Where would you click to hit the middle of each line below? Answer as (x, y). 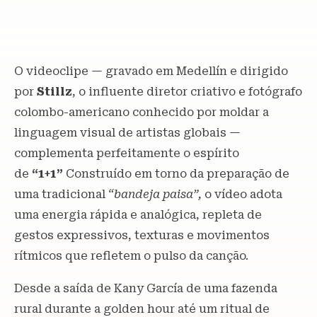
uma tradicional (61, 194)
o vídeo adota (242, 194)
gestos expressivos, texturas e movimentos (142, 235)
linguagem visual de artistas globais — (127, 132)
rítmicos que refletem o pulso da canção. (131, 255)
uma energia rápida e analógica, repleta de (138, 214)
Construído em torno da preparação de (178, 173)
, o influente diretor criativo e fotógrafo (187, 91)
